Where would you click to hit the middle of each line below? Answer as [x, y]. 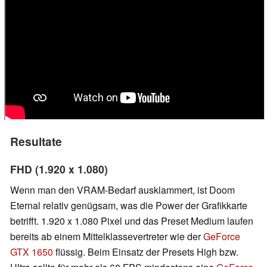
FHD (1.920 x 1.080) [59, 169]
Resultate [36, 141]
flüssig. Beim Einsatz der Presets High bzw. [146, 252]
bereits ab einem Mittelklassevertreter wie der [107, 236]
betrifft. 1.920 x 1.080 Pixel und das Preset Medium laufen [132, 221]
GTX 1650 [32, 252]
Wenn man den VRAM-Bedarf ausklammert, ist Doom [122, 190]
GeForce [222, 236]
